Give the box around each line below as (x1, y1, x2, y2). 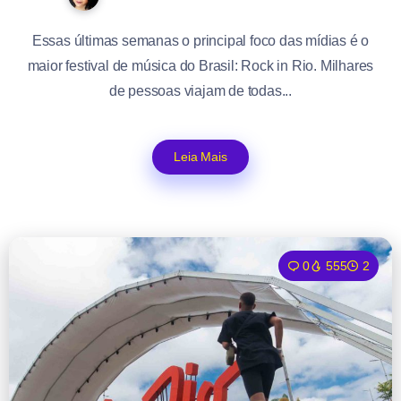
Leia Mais (174, 149, 227, 165)
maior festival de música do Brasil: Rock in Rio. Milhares (27, 58, 374, 74)
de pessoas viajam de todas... (108, 83, 293, 99)
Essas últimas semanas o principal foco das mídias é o (31, 33, 370, 49)
